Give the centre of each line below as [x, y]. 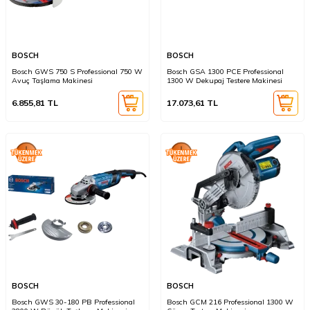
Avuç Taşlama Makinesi [52, 81]
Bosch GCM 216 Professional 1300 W [230, 302]
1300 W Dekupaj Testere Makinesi [225, 81]
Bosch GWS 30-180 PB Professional [73, 302]
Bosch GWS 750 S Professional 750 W [77, 72]
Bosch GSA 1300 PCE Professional [225, 72]
